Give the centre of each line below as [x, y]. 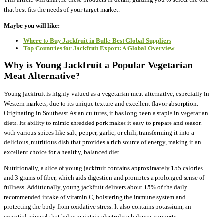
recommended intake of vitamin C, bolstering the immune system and [95, 197]
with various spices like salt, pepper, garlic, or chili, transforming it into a [99, 133]
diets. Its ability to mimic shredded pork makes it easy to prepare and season [103, 123]
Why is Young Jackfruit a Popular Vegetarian [98, 65]
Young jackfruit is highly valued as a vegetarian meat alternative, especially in [107, 94]
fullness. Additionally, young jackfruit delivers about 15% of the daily [96, 187]
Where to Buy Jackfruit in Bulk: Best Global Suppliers [97, 40]
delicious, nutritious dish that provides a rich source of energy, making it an [102, 142]
